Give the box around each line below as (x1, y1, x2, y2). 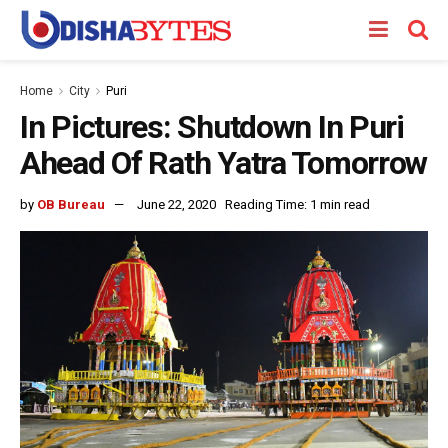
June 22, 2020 (137, 196, 216, 212)
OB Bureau (37, 196, 105, 212)
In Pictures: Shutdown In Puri (20, 108, 404, 146)
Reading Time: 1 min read (225, 196, 370, 212)
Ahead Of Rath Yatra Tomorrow (20, 144, 428, 182)
